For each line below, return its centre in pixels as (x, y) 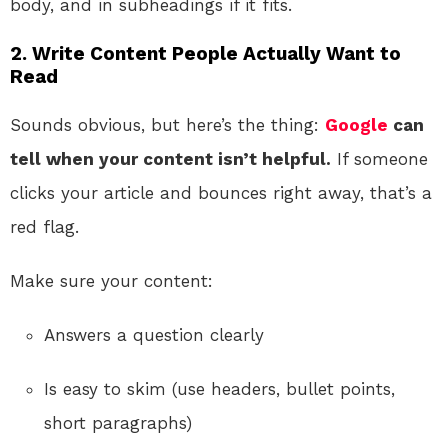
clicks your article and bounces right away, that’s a (221, 192)
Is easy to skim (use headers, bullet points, (219, 388)
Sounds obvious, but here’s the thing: (167, 124)
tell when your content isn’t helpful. (170, 158)
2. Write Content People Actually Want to (205, 53)
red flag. (44, 226)
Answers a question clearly (154, 334)
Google (356, 124)
